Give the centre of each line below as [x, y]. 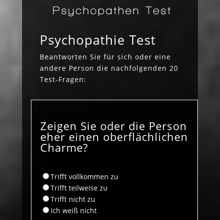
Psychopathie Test [97, 40]
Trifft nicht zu [73, 199]
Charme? [64, 147]
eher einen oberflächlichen [114, 136]
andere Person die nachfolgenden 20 [109, 68]
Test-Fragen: [63, 79]
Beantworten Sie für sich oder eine [105, 56]
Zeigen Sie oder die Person [113, 125]
